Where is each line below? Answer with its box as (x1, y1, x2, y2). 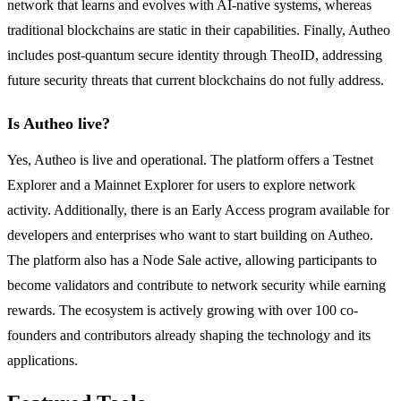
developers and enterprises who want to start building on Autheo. (7, 227, 373, 243)
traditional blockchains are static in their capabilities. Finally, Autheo (7, 22, 390, 38)
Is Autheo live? (7, 115, 110, 133)
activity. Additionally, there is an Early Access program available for (7, 202, 389, 218)
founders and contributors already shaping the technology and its (7, 328, 371, 344)
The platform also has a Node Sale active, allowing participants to (7, 252, 377, 269)
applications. (7, 353, 78, 369)
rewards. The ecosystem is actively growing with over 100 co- (7, 303, 358, 319)
